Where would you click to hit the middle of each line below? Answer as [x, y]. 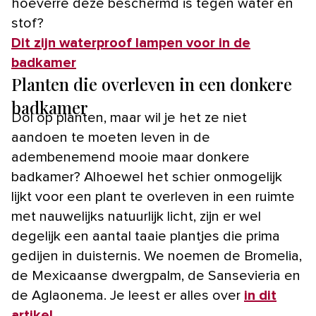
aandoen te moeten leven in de [111, 137]
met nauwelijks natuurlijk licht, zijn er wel [136, 216]
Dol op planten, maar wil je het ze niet [129, 117]
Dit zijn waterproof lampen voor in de [131, 43]
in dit [260, 295]
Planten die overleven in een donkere [152, 84]
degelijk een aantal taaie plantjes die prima [146, 236]
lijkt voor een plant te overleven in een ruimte [153, 196]
